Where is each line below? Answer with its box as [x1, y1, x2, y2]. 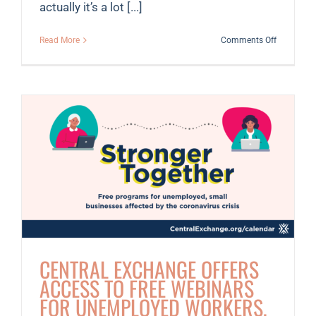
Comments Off [221, 35, 276, 45]
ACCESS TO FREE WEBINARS [39, 272, 254, 305]
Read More [39, 35, 80, 45]
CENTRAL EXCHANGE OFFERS [39, 253, 259, 286]
